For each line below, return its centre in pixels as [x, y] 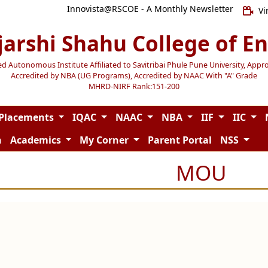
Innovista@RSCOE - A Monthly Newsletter [150, 9]
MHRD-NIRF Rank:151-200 [134, 86]
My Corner [106, 140]
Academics [36, 140]
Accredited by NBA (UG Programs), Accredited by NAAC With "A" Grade [134, 75]
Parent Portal [179, 140]
